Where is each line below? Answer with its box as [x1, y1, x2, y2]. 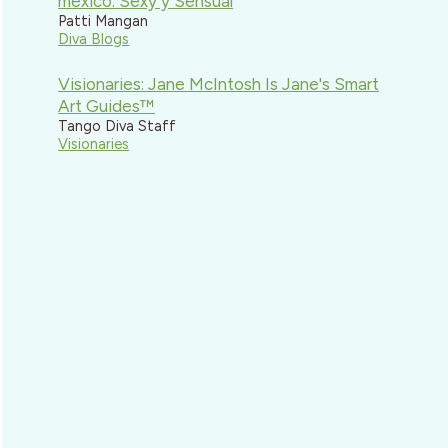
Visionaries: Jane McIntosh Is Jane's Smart [58, 74, 380, 95]
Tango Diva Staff [58, 117, 177, 136]
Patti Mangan [58, 11, 149, 30]
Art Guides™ [58, 96, 156, 117]
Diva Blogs [58, 29, 130, 48]
